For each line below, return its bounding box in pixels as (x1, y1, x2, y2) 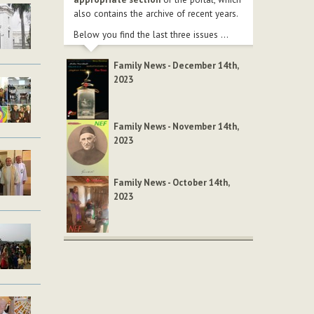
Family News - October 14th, (114, 177, 230, 189)
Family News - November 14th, (114, 120, 239, 132)
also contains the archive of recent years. (74, 8, 238, 20)
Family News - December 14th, (114, 60, 239, 72)
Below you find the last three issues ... (74, 29, 228, 41)
